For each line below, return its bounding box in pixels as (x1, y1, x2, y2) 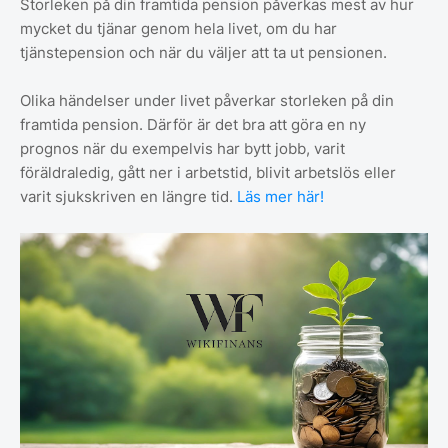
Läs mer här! (237, 187, 324, 207)
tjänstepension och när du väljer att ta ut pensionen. (20, 43, 391, 63)
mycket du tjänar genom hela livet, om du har (20, 19, 337, 39)
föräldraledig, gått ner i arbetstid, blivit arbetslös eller (20, 163, 396, 183)
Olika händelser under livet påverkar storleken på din (20, 91, 394, 111)
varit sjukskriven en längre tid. (20, 187, 237, 207)
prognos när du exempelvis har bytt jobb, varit (20, 139, 345, 159)
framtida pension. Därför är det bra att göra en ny (20, 115, 366, 135)
